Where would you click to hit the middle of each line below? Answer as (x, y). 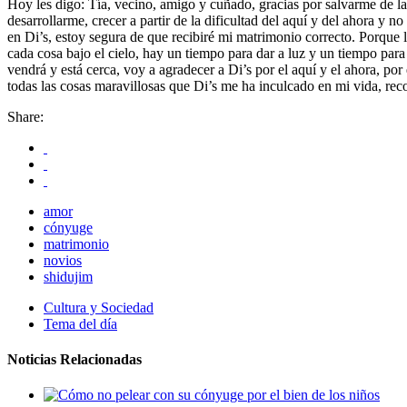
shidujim (68, 276)
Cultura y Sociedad (99, 307)
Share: (25, 116)
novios (63, 260)
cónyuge (68, 227)
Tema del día (80, 323)
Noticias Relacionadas (74, 360)
